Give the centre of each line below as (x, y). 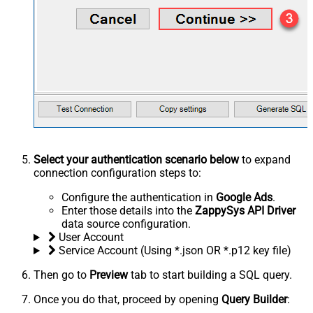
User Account (91, 238)
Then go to (61, 275)
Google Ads (244, 198)
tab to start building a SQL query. (210, 275)
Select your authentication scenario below (136, 160)
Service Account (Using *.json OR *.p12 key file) (175, 251)
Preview (109, 275)
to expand (265, 160)
